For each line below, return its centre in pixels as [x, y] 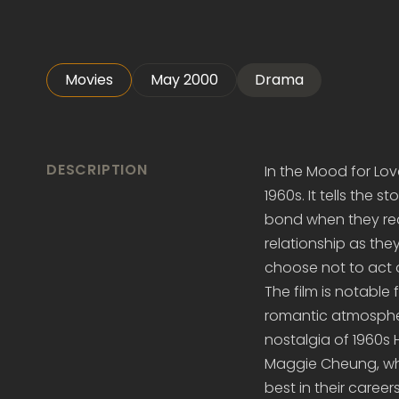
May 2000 [184, 80]
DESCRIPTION [97, 170]
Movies [89, 80]
